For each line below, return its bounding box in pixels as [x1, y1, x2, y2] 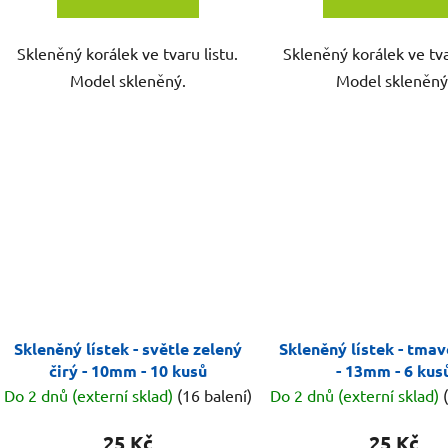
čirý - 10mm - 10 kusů [48, 359, 207, 381]
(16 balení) [176, 384, 252, 405]
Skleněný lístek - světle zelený [13, 337, 242, 359]
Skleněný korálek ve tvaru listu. [17, 43, 239, 64]
